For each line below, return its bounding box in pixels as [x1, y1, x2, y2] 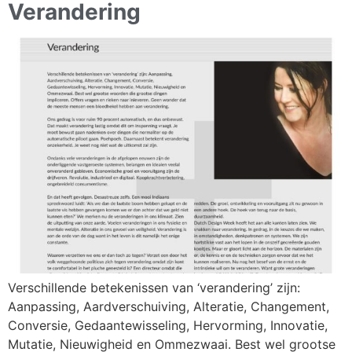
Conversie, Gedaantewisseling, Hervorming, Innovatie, [8, 317, 328, 334]
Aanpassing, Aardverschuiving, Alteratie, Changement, [8, 299, 329, 315]
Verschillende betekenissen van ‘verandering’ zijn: [8, 280, 300, 296]
